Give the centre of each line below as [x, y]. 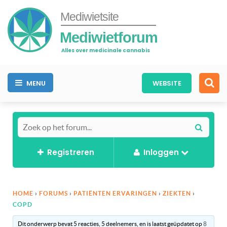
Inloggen [161, 152]
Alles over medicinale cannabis [106, 50]
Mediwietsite [89, 17]
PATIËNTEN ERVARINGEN [115, 193]
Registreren [70, 152]
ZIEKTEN [177, 193]
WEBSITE [167, 83]
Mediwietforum [109, 37]
